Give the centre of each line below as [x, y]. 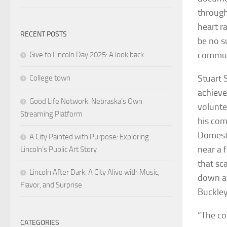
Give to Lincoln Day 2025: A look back [87, 54]
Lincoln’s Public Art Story [59, 149]
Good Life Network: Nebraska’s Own [86, 101]
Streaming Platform [51, 114]
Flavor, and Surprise [51, 185]
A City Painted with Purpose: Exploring [89, 137]
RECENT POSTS [44, 34]
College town [50, 78]
